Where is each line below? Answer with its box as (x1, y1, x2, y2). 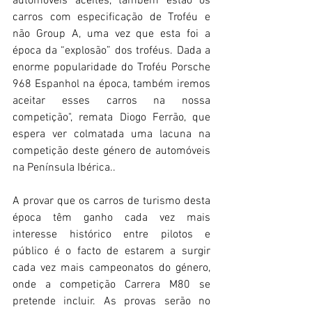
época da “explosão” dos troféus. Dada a (13, 44, 210, 58)
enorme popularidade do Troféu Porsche (13, 61, 210, 75)
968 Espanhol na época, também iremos (13, 77, 210, 92)
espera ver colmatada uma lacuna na (13, 127, 210, 142)
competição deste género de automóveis (13, 144, 210, 159)
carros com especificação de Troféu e (13, 10, 210, 25)
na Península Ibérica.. (13, 161, 116, 175)
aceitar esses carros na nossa (13, 94, 210, 109)
